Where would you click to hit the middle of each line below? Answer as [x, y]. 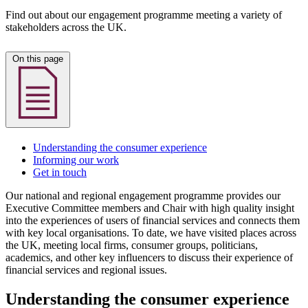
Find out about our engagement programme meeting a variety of [144, 15]
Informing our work [76, 159]
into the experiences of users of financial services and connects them [153, 220]
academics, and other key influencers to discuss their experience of [149, 257]
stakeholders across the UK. [66, 27]
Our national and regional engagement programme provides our [143, 195]
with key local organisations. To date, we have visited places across [151, 232]
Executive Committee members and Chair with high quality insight [150, 208]
